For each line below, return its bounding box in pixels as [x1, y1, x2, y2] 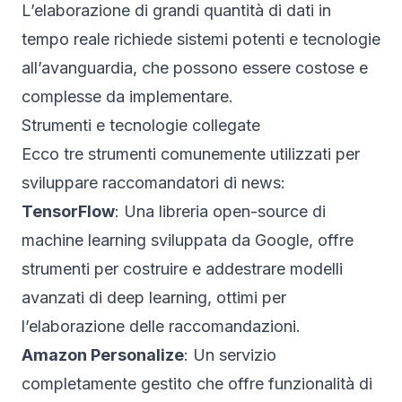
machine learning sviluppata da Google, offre [22, 230, 354, 249]
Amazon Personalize [22, 345, 184, 364]
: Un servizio [184, 345, 276, 364]
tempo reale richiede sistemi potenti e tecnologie [22, 29, 380, 48]
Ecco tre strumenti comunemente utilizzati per [22, 144, 360, 163]
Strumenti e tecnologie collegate [22, 115, 260, 135]
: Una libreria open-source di [115, 201, 326, 221]
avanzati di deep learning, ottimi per [22, 287, 286, 307]
